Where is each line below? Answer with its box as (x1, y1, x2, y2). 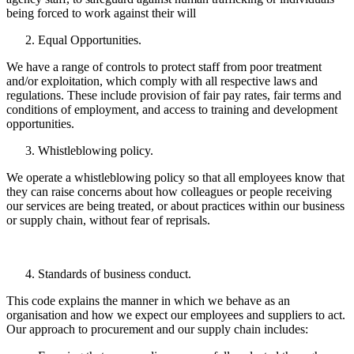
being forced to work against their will (6, 6, 196, 21)
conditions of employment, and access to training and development (6, 103, 337, 117)
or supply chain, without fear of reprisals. (6, 213, 210, 228)
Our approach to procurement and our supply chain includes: (6, 322, 308, 337)
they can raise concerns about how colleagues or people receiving (6, 185, 332, 199)
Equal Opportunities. (38, 33, 141, 47)
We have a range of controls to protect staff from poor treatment (6, 60, 322, 74)
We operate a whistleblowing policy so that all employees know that (6, 171, 345, 185)
